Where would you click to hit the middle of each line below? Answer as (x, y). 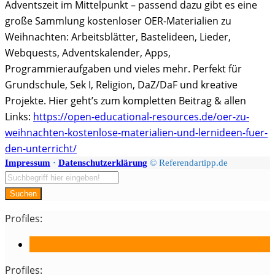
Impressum (28, 162)
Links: (18, 116)
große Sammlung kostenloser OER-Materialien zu (118, 21)
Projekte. (25, 100)
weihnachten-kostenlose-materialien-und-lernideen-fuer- (136, 132)
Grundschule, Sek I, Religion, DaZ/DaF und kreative (121, 84)
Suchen (23, 193)
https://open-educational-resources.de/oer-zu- (141, 116)
